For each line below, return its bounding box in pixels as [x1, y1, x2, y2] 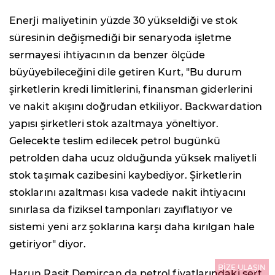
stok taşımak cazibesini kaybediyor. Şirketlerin [9, 169, 242, 181]
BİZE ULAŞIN [218, 263, 266, 272]
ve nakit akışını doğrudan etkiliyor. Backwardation [9, 100, 262, 112]
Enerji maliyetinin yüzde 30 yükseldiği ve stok [9, 14, 238, 26]
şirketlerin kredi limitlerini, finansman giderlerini [9, 83, 253, 95]
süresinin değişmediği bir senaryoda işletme [9, 31, 232, 44]
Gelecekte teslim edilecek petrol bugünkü [9, 134, 221, 147]
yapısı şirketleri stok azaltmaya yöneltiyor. [9, 117, 219, 130]
